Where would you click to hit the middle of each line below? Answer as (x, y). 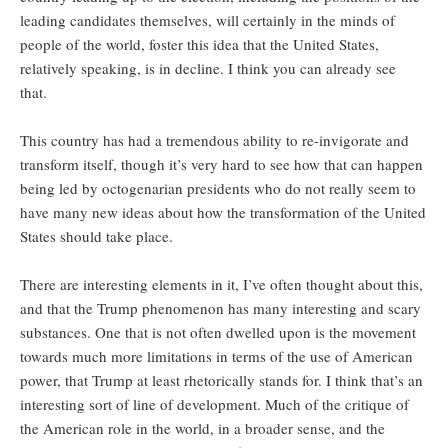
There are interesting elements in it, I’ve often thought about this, (221, 284)
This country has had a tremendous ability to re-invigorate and (214, 140)
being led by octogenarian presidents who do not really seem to (218, 188)
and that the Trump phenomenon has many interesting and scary (220, 308)
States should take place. (96, 236)
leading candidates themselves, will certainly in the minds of (207, 20)
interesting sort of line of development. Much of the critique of (214, 404)
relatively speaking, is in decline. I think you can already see (208, 68)
